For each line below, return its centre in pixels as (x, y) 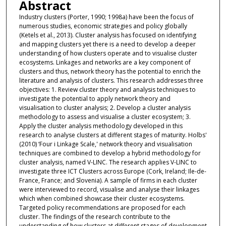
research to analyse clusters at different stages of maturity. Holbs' (113, 135)
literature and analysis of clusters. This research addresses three (111, 80)
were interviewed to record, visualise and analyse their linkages (109, 189)
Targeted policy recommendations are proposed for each (102, 207)
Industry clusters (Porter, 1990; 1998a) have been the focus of (106, 17)
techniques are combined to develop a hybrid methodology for (110, 153)
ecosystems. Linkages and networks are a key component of (105, 62)
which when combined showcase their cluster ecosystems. (102, 198)
